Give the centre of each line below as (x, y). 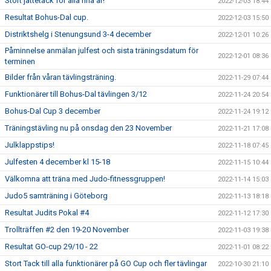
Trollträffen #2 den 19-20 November (67, 229)
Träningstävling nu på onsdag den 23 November (88, 128)
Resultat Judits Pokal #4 (47, 212)
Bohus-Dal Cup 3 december (53, 111)
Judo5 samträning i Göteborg (56, 195)
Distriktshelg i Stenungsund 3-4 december (78, 34)
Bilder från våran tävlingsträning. (60, 77)
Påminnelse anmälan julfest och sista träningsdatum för (102, 50)
